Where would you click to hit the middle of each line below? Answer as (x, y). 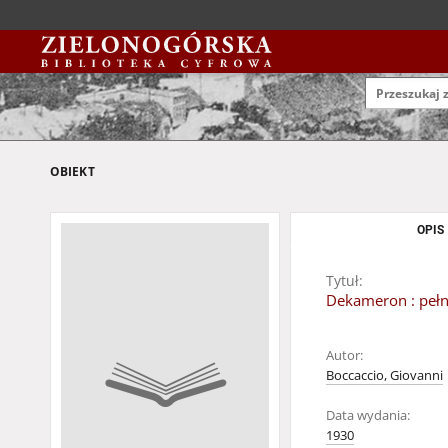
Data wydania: (368, 415)
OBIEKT (72, 171)
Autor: (344, 355)
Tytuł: (344, 280)
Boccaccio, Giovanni (384, 375)
